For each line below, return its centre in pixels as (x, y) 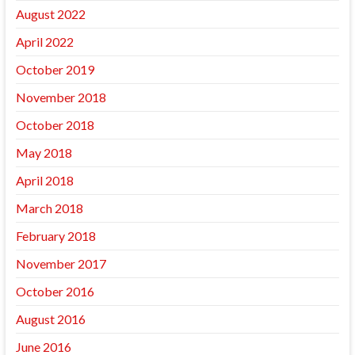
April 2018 (44, 180)
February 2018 (55, 236)
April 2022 (44, 42)
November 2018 (61, 97)
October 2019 (55, 69)
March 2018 (49, 208)
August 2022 (50, 14)
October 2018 (55, 125)
